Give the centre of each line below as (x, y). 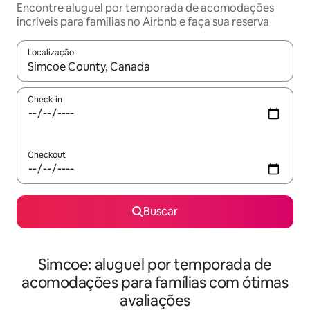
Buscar (161, 211)
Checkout (47, 155)
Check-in (45, 100)
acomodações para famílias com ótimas (155, 283)
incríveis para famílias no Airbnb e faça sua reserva (143, 22)
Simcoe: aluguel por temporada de (155, 265)
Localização (51, 53)
